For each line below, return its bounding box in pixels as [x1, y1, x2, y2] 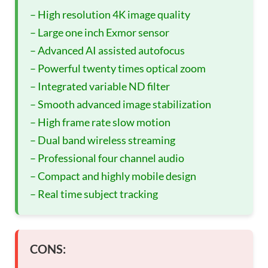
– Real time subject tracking [30, 187, 158, 200]
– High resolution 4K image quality [30, 7, 190, 21]
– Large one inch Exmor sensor [30, 25, 169, 39]
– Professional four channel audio [30, 151, 184, 165]
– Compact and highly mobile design [30, 169, 196, 182]
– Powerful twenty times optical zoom [30, 61, 206, 75]
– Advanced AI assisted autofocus [30, 43, 185, 57]
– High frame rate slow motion [30, 115, 170, 129]
